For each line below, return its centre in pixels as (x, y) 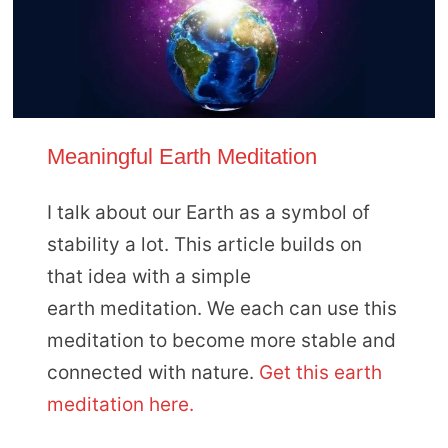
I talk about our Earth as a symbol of (208, 212)
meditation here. (120, 404)
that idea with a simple (148, 276)
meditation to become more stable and (221, 340)
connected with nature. (152, 372)
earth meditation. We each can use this (221, 308)
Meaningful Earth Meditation (181, 157)
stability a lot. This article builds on (204, 244)
